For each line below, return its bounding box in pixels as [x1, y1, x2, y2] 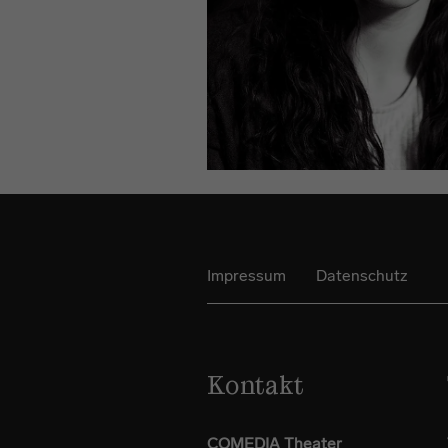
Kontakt [207, 375, 304, 400]
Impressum [207, 265, 286, 285]
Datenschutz [316, 265, 408, 285]
